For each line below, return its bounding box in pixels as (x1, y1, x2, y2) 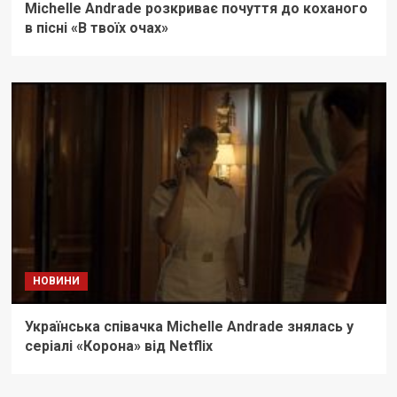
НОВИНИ (32, 275, 80, 288)
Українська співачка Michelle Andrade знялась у (24, 318, 354, 336)
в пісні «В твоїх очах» (24, 19, 168, 37)
